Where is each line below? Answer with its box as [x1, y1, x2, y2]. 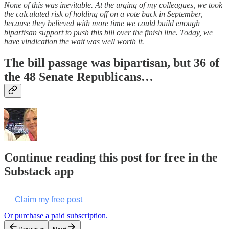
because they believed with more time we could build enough [4, 18, 200, 28]
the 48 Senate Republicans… [4, 70, 153, 84]
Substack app [4, 165, 74, 178]
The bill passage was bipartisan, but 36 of [4, 56, 219, 70]
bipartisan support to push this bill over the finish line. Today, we [4, 28, 213, 37]
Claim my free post [15, 195, 82, 204]
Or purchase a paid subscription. [4, 211, 108, 220]
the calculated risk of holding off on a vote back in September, [4, 9, 202, 18]
